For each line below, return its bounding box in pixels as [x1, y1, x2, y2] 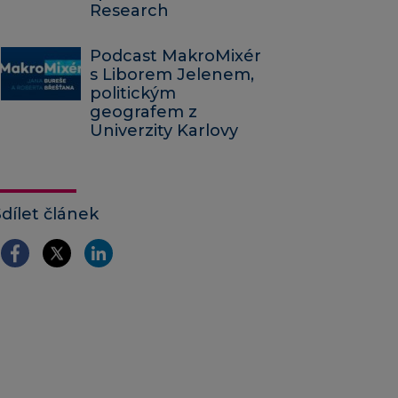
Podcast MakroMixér [90, 46, 261, 67]
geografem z [90, 102, 197, 123]
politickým [90, 84, 176, 104]
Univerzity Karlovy [90, 121, 238, 141]
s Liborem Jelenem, [90, 65, 254, 85]
